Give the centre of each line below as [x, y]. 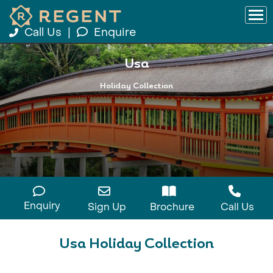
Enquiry [42, 206]
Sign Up [107, 207]
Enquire [115, 33]
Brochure [172, 207]
